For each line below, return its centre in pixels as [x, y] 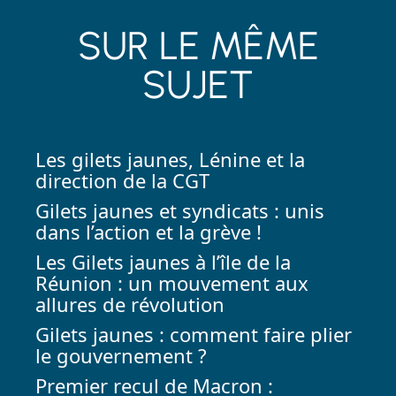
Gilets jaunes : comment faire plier [194, 334]
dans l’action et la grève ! [148, 231]
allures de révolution [130, 304]
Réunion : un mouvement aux [172, 282]
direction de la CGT [122, 180]
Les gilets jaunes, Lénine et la [170, 159]
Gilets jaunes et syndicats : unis [180, 210]
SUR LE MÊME [198, 45]
